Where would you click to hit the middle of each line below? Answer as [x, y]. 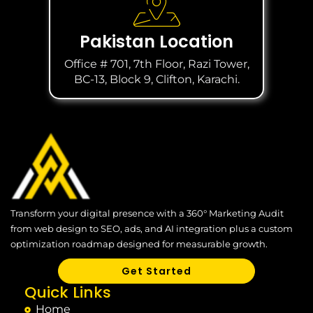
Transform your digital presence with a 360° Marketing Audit [147, 213]
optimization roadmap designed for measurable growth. [139, 244]
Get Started [156, 271]
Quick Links [68, 293]
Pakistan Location [156, 42]
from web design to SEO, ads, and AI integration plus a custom [152, 229]
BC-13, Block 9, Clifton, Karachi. [156, 80]
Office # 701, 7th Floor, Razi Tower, [156, 64]
